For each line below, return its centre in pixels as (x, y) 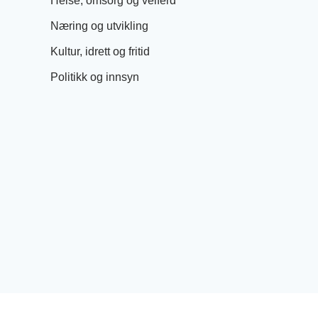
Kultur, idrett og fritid (100, 51)
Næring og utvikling (99, 26)
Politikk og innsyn (95, 77)
